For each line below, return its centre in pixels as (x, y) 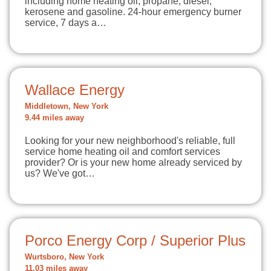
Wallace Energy (75, 90)
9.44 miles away (54, 118)
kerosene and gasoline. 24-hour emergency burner (133, 12)
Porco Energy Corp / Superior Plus (135, 240)
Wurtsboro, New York (64, 257)
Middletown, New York (67, 106)
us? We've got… (60, 173)
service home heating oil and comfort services (122, 152)
